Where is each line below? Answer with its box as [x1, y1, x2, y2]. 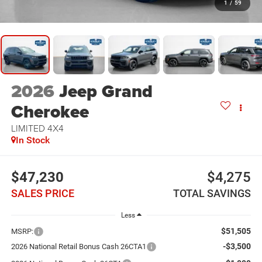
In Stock [15, 135, 50, 146]
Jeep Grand [58, 78, 153, 105]
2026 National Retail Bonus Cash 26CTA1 [11, 242, 146, 251]
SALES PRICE [11, 187, 74, 199]
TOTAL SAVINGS [173, 187, 251, 199]
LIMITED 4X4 [11, 122, 64, 135]
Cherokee [11, 99, 89, 125]
